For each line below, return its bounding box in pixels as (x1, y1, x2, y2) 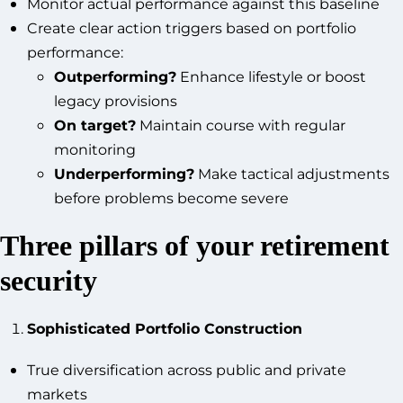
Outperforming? (54, 66, 176, 85)
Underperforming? (54, 163, 194, 183)
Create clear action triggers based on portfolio (27, 17, 356, 37)
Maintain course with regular (136, 114, 345, 134)
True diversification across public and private (27, 359, 346, 379)
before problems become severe (54, 187, 289, 207)
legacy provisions (54, 90, 177, 110)
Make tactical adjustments (194, 163, 390, 183)
